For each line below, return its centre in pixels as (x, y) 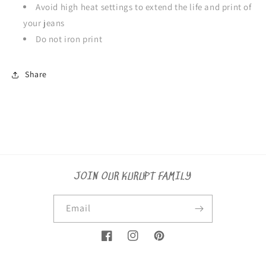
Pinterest (171, 242)
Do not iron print (69, 39)
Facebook (120, 242)
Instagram (147, 242)
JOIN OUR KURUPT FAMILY (133, 177)
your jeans (44, 23)
